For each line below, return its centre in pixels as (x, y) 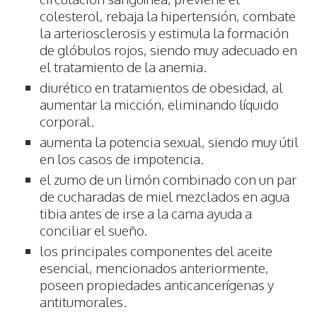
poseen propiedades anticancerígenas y (157, 285)
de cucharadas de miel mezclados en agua (165, 196)
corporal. (67, 121)
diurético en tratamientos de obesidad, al (161, 87)
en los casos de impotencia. (122, 159)
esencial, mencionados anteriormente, (154, 268)
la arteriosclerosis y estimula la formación (164, 33)
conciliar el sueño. (93, 230)
